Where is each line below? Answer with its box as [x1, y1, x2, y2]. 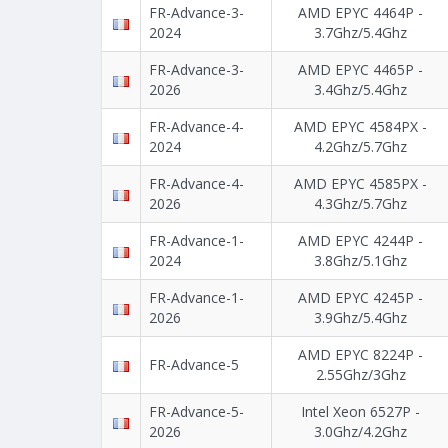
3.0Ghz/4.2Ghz [314, 422, 407, 442]
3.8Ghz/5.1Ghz [314, 251, 407, 271]
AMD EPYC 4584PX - [294, 117, 427, 137]
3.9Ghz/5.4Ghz [314, 308, 407, 328]
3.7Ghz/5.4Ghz [314, 23, 407, 43]
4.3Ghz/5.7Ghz [314, 194, 407, 214]
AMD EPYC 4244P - [298, 231, 423, 251]
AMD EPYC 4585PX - [294, 174, 427, 194]
